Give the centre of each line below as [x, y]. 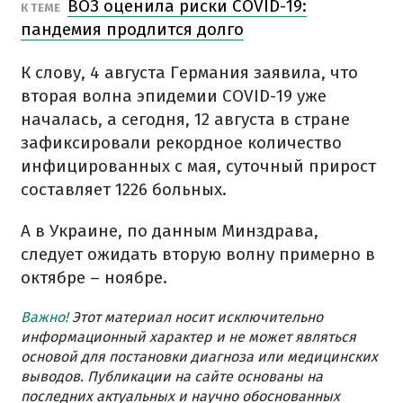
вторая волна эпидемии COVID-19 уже [174, 96]
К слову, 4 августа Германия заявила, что [189, 72]
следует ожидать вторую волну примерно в [198, 254]
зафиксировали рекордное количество [181, 143]
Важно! [45, 317]
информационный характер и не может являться [188, 337]
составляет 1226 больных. [124, 189]
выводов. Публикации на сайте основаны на [172, 376]
